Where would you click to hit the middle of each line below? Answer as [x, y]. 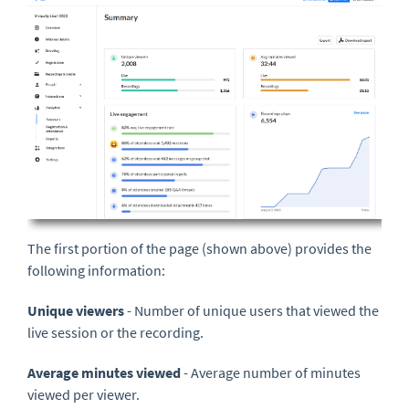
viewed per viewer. [84, 395]
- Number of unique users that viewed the [252, 311]
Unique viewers [76, 311]
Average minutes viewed [104, 373]
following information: [96, 271]
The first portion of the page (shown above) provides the [199, 249]
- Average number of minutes [271, 373]
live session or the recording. [115, 333]
